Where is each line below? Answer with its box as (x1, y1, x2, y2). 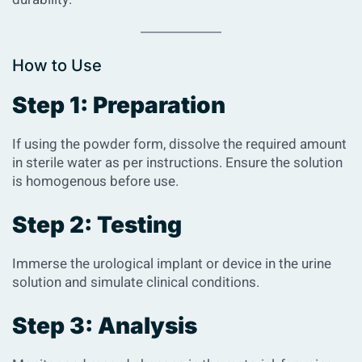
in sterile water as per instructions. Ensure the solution (12, 153, 343, 174)
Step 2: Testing (12, 211, 182, 239)
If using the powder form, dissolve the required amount (12, 134, 347, 155)
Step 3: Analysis (12, 312, 197, 340)
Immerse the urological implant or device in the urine (12, 254, 331, 275)
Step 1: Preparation (12, 91, 225, 120)
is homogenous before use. (12, 171, 179, 192)
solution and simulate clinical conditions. (12, 272, 259, 293)
